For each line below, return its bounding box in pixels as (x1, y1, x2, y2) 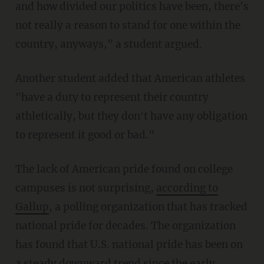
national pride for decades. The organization (15, 219, 236, 233)
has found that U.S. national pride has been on (15, 238, 243, 252)
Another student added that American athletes (15, 72, 22, 85)
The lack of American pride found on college (15, 163, 22, 176)
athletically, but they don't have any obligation (15, 110, 247, 123)
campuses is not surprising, (15, 181, 156, 195)
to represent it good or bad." (15, 128, 154, 142)
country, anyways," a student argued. (15, 38, 202, 51)
